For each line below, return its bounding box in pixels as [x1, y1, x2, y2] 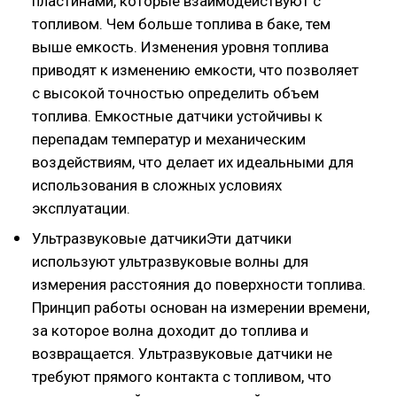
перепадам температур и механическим [32, 130, 306, 148]
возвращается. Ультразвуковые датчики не [32, 345, 332, 362]
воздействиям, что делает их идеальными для [32, 153, 354, 171]
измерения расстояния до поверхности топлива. [32, 276, 366, 293]
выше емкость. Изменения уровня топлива [32, 38, 329, 56]
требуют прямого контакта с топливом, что [32, 368, 331, 385]
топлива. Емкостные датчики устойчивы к [32, 107, 323, 125]
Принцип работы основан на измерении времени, [32, 299, 370, 316]
